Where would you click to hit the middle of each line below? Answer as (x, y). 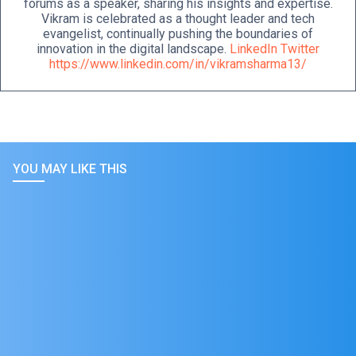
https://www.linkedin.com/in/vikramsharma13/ (178, 64)
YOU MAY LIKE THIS (70, 169)
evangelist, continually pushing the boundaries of (178, 34)
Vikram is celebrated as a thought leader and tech (178, 19)
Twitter (300, 49)
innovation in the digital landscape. (133, 49)
